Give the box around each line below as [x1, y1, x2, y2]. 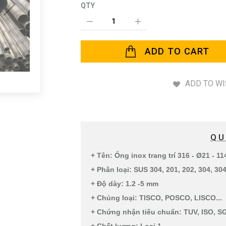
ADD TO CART [145, 46, 209, 57]
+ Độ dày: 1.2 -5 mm [91, 180, 158, 188]
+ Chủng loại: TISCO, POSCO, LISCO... [91, 194, 222, 202]
